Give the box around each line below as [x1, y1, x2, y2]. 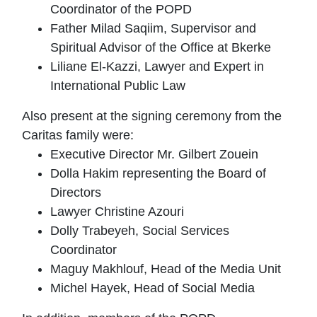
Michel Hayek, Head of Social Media [50, 281, 255, 295]
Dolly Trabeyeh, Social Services [50, 224, 229, 238]
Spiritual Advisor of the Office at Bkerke [50, 40, 271, 54]
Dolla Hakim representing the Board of [50, 166, 266, 180]
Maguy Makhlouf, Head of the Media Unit [50, 262, 281, 276]
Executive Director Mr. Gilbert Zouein [50, 147, 258, 161]
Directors [50, 185, 101, 200]
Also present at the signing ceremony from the [22, 109, 282, 123]
